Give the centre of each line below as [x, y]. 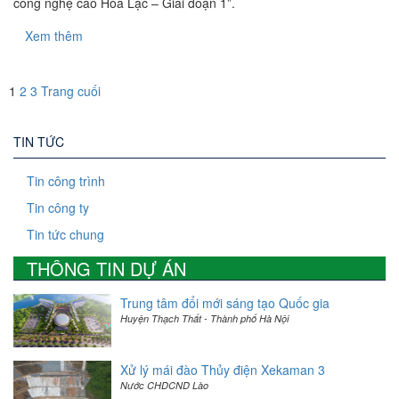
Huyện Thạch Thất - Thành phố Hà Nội [204, 318]
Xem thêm [54, 35]
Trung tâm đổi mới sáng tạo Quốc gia [225, 302]
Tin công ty [58, 207]
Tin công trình [66, 180]
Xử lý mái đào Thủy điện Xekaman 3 [223, 369]
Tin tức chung [65, 234]
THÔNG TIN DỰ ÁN [106, 268]
